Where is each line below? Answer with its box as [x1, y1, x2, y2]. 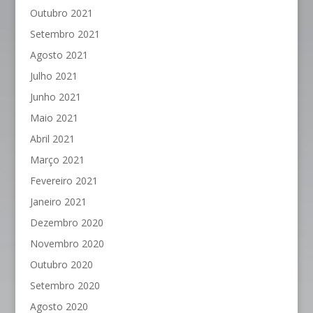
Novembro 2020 [29, 237, 104, 251]
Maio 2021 [29, 111, 78, 125]
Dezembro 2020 [29, 216, 103, 230]
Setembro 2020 [29, 279, 100, 293]
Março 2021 [29, 153, 85, 167]
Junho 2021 [29, 90, 81, 104]
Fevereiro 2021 [29, 174, 98, 188]
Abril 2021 [29, 132, 75, 146]
